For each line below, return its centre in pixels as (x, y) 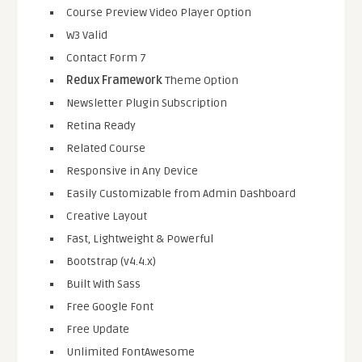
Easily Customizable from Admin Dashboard (181, 194)
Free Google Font (110, 307)
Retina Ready (101, 126)
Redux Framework (115, 81)
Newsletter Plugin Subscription (147, 103)
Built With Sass (104, 284)
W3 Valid (87, 36)
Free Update (98, 330)
